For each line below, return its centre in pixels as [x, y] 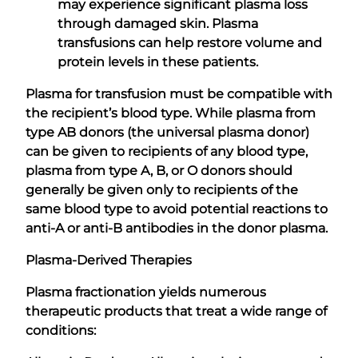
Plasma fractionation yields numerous [146, 292]
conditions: [61, 330]
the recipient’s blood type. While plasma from [171, 113]
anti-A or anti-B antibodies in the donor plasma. [177, 228]
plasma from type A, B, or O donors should [159, 170]
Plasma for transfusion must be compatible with [179, 93]
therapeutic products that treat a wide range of [176, 311]
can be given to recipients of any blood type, [167, 151]
